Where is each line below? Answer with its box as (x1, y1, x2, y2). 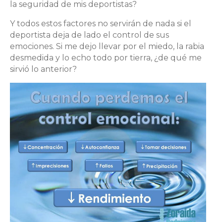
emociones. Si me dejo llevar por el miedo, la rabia (10, 41, 204, 51)
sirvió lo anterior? (10, 64, 77, 74)
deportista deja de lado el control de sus (10, 30, 169, 40)
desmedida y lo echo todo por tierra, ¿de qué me (10, 53, 202, 62)
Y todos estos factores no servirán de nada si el (10, 18, 191, 28)
